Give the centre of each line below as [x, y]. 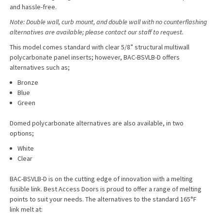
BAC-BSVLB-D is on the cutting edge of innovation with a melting [101, 179]
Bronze [28, 82]
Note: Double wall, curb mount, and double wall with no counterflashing [108, 22]
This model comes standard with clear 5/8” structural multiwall [100, 47]
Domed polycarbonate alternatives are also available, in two [97, 123]
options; [22, 133]
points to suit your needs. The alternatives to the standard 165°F [103, 199]
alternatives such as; [40, 67]
